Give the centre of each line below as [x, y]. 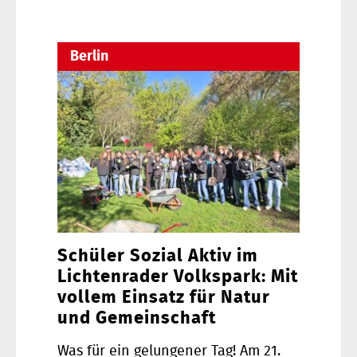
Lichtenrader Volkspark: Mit [178, 276]
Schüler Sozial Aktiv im [158, 255]
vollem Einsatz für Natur [164, 297]
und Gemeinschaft [137, 318]
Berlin [89, 56]
